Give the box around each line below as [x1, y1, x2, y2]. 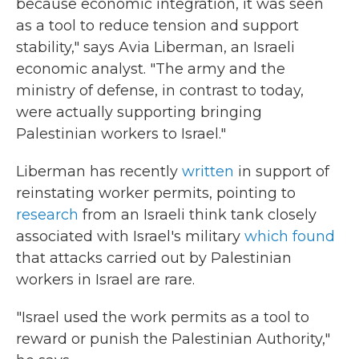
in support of [234, 163, 329, 180]
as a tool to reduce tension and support [16, 17, 299, 34]
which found [244, 228, 335, 245]
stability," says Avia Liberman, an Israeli [16, 38, 295, 56]
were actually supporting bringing [16, 103, 262, 121]
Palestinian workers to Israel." [16, 125, 226, 143]
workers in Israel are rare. [16, 271, 195, 288]
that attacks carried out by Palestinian [16, 249, 292, 267]
